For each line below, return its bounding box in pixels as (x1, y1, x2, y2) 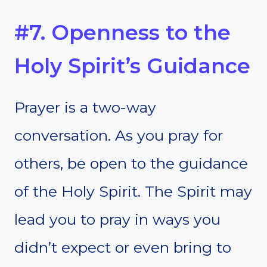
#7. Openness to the (14, 20, 231, 46)
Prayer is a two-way (14, 98, 156, 116)
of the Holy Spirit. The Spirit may (14, 182, 252, 200)
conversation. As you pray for (14, 126, 223, 144)
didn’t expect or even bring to (14, 238, 231, 256)
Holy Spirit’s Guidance (14, 53, 250, 79)
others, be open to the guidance (14, 154, 248, 172)
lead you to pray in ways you (14, 210, 221, 228)
